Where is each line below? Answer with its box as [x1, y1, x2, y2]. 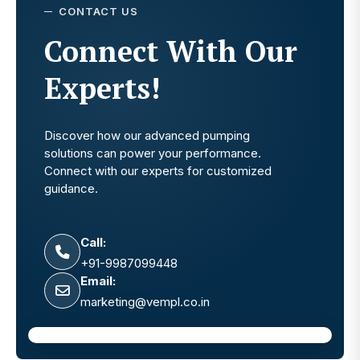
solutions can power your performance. [44, 145, 261, 162]
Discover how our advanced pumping [44, 128, 250, 144]
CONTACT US [59, 5, 138, 18]
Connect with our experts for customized [44, 163, 272, 179]
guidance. [44, 181, 98, 197]
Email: [80, 273, 116, 289]
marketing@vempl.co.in [80, 294, 210, 310]
